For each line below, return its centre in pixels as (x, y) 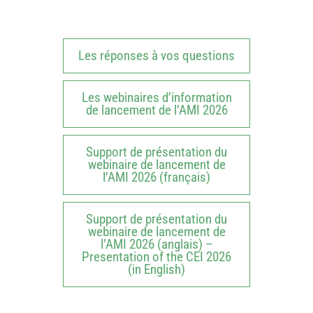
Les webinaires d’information (156, 97)
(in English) (156, 269)
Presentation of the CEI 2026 (156, 257)
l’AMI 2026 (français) (156, 177)
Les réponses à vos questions (156, 56)
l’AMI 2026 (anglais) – (156, 244)
